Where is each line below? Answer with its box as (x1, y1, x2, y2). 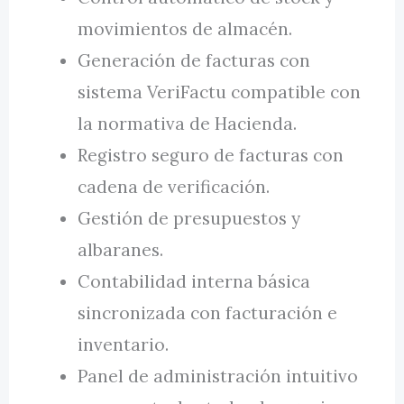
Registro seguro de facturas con (78, 144, 344, 167)
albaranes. (78, 239, 164, 262)
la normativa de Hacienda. (78, 113, 298, 135)
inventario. (78, 334, 170, 356)
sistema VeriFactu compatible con (78, 81, 362, 104)
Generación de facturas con (78, 50, 311, 72)
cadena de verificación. (78, 176, 271, 198)
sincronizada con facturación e (78, 302, 338, 325)
